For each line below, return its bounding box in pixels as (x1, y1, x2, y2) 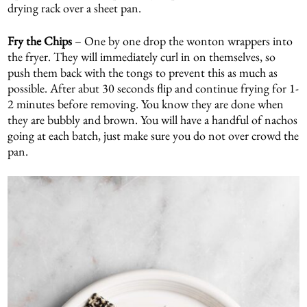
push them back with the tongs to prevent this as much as (8, 64, 278, 81)
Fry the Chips (8, 33, 75, 49)
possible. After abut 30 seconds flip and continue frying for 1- (8, 80, 299, 97)
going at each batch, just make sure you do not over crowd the (8, 127, 299, 144)
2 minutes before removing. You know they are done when (8, 96, 284, 112)
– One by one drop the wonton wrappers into (75, 33, 293, 49)
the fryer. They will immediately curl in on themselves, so (8, 49, 276, 65)
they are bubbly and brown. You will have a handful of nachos (8, 112, 298, 128)
